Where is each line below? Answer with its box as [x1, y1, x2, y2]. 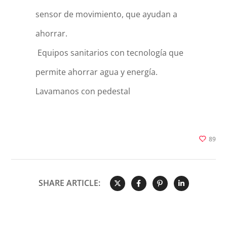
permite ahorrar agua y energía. [35, 66, 158, 78]
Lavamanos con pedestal [35, 86, 130, 97]
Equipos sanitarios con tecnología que [35, 47, 183, 58]
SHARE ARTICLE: [38, 177, 100, 188]
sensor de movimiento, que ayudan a [35, 9, 177, 20]
